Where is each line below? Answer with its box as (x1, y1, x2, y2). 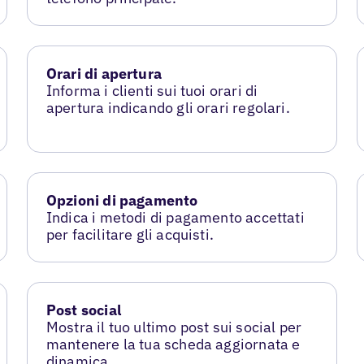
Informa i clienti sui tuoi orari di (45, 81, 258, 100)
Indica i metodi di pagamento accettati (45, 207, 305, 227)
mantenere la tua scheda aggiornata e (45, 334, 301, 353)
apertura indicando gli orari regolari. (45, 98, 290, 117)
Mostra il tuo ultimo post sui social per (45, 317, 302, 336)
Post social (45, 300, 121, 319)
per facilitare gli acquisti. (45, 224, 214, 244)
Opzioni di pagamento (45, 190, 198, 210)
